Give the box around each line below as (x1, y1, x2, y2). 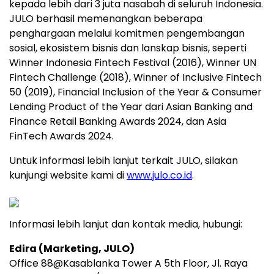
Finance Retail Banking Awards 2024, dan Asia (9, 114, 226, 129)
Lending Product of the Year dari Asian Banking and (9, 100, 253, 114)
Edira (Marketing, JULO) (9, 242, 135, 256)
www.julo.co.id (127, 168, 192, 183)
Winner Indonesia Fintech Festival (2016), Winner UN (9, 56, 256, 70)
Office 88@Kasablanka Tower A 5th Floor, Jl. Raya (9, 256, 248, 271)
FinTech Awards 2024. (9, 129, 114, 144)
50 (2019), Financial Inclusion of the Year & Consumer (9, 85, 262, 100)
